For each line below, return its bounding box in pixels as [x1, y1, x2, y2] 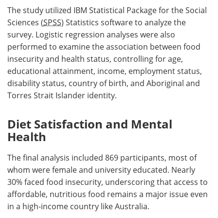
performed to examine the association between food [7, 41, 200, 52]
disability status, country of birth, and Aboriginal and [7, 77, 200, 89]
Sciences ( [7, 17, 43, 28]
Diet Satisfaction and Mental [7, 115, 172, 132]
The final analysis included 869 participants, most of [7, 152, 197, 163]
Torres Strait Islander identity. [7, 90, 117, 101]
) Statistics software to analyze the [61, 17, 186, 28]
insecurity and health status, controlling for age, [7, 53, 183, 64]
